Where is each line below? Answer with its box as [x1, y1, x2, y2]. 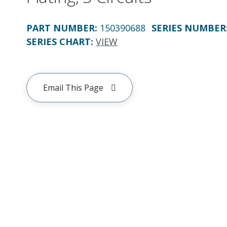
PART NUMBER [26, 22, 95, 34]
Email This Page [43, 82, 103, 93]
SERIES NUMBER [152, 22, 226, 34]
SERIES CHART [26, 35, 91, 48]
